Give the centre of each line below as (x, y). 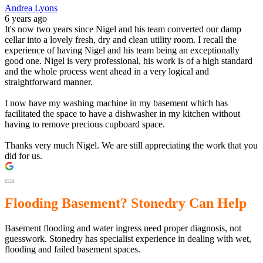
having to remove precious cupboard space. (85, 124)
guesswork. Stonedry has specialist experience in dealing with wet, (128, 238)
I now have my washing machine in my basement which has (116, 103)
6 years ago (26, 18)
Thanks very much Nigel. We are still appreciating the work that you (131, 145)
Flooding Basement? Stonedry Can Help (126, 203)
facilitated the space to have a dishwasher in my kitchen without (122, 113)
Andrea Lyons (31, 8)
